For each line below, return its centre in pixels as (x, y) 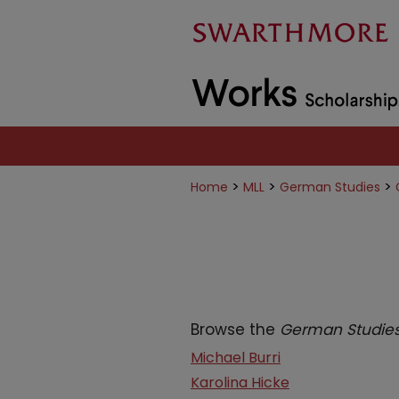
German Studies (330, 187)
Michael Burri (236, 358)
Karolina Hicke (240, 383)
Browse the (235, 330)
